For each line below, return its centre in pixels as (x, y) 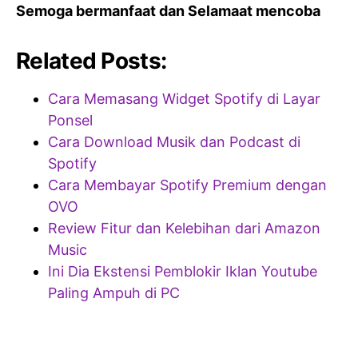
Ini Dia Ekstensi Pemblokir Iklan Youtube (183, 271)
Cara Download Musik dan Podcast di (174, 141)
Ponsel (70, 120)
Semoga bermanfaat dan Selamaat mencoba (168, 10)
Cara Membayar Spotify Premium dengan (187, 185)
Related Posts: (91, 60)
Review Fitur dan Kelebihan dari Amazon (184, 228)
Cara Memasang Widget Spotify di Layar (184, 98)
